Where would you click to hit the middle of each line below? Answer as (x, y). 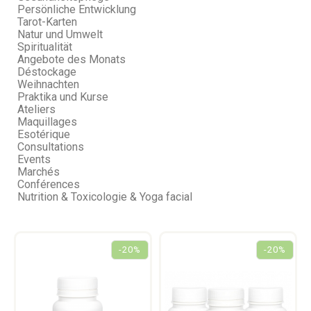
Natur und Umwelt (60, 34)
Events (34, 159)
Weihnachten (48, 84)
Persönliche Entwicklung (77, 9)
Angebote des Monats (72, 59)
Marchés (39, 172)
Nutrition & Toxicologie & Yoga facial (105, 197)
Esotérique (44, 134)
